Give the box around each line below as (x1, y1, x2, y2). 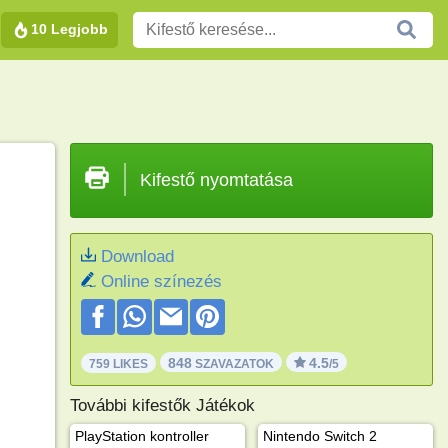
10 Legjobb (31, 20, 108, 37)
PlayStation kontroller (74, 427, 209, 444)
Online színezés (100, 272, 222, 291)
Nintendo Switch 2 (262, 427, 377, 444)
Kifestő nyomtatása (139, 170, 293, 190)
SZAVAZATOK (191, 356, 274, 371)
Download (100, 247, 174, 266)
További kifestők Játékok (69, 395, 255, 415)
